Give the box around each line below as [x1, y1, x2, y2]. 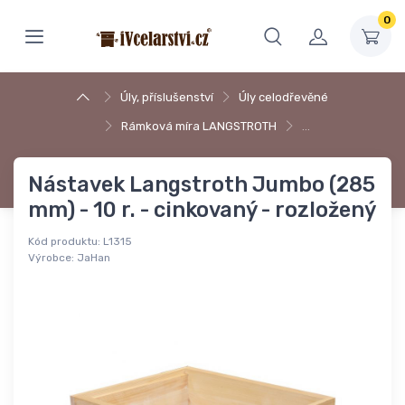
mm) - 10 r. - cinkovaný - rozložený [28, 197, 376, 223]
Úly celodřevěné [239, 90, 328, 104]
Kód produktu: [28, 235, 100, 249]
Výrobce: [28, 251, 74, 265]
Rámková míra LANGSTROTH [120, 119, 277, 133]
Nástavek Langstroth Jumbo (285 [28, 172, 375, 198]
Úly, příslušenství [120, 90, 213, 104]
